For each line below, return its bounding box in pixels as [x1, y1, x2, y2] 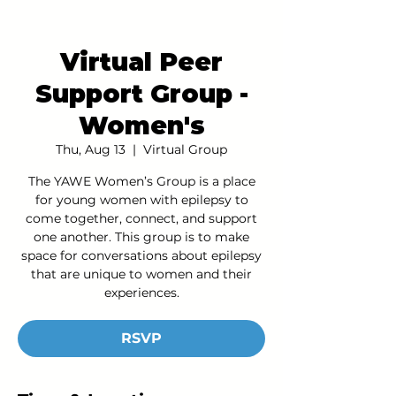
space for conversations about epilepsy [21, 247, 262, 263]
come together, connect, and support [26, 210, 257, 226]
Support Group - [34, 79, 248, 109]
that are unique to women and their [31, 266, 252, 282]
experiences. [103, 285, 179, 301]
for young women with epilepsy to [34, 192, 248, 208]
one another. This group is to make [34, 229, 249, 245]
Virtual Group [143, 141, 227, 157]
